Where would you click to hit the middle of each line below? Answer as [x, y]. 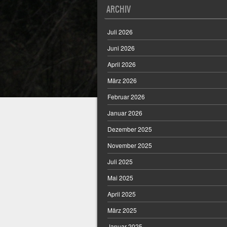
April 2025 [122, 194]
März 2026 [122, 81]
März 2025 [122, 210]
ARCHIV [119, 9]
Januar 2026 [125, 113]
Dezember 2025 [130, 129]
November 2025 [130, 145]
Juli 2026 [120, 32]
